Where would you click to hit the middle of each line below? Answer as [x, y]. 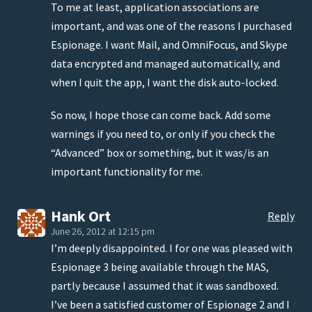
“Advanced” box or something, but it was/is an [160, 153]
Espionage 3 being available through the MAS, [160, 267]
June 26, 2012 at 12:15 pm [103, 232]
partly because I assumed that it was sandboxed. [165, 286]
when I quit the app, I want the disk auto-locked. [165, 83]
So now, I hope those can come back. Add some [161, 115]
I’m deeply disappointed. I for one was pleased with [172, 248]
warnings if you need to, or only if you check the [163, 134]
